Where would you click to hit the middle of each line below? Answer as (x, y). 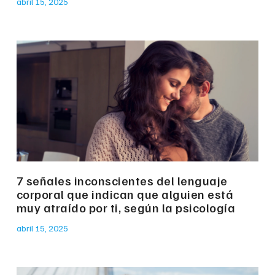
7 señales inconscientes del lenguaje (122, 181)
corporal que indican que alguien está (125, 194)
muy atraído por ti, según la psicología (126, 208)
